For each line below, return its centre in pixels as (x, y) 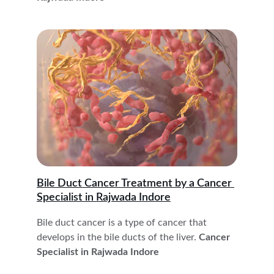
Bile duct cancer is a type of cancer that (123, 223)
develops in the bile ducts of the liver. (117, 237)
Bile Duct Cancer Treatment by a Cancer (135, 183)
